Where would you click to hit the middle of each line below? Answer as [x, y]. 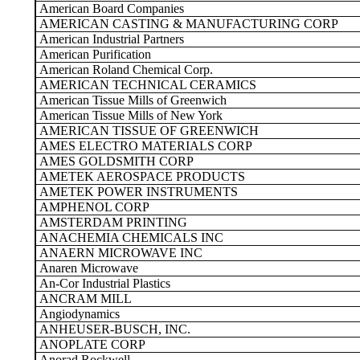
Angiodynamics [78, 314]
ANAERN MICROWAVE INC [119, 253]
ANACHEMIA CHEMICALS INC [130, 237]
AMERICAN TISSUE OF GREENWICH [147, 131]
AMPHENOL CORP [93, 207]
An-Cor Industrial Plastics [103, 283]
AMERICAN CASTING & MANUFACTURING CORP [187, 24]
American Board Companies [110, 8]
